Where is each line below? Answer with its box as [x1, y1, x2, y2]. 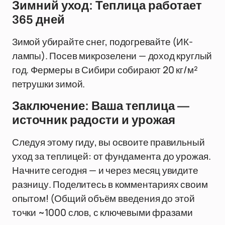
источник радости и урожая [12, 114, 175, 127]
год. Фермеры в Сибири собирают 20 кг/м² [12, 63, 198, 76]
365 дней [12, 13, 65, 26]
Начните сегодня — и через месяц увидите [12, 164, 198, 177]
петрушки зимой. [12, 77, 85, 90]
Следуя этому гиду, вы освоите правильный [12, 136, 205, 149]
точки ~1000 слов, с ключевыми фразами [12, 206, 193, 219]
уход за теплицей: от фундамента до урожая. [12, 150, 211, 163]
